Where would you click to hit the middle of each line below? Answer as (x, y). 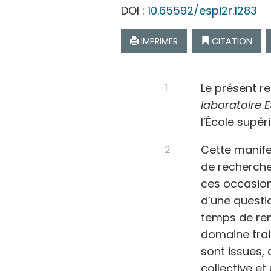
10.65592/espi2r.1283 (202, 11)
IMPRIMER (158, 41)
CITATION (230, 41)
